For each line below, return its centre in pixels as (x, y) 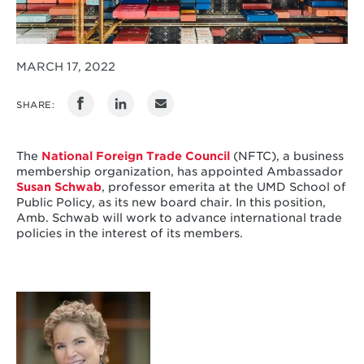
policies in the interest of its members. (131, 234)
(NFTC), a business (286, 156)
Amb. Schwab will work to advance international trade (179, 218)
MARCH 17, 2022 (65, 67)
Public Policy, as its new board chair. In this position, (171, 203)
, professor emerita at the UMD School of (223, 187)
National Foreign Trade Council (135, 156)
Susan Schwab (58, 187)
